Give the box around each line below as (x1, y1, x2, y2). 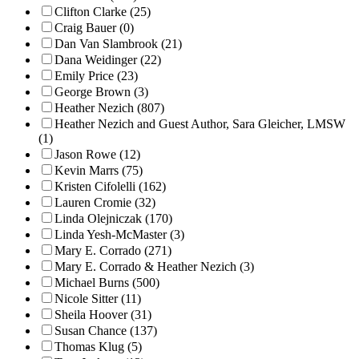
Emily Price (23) (54, 68, 138, 83)
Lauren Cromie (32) (54, 195, 155, 209)
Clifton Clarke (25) (54, 4, 151, 18)
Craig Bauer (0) (54, 20, 134, 34)
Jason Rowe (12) (54, 147, 140, 161)
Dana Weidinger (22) (54, 52, 161, 67)
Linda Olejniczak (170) (54, 211, 172, 225)
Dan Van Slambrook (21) (54, 36, 182, 50)
